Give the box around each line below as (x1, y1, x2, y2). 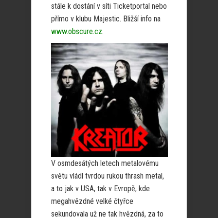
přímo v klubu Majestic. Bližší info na (51, 14, 161, 23)
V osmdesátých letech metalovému (51, 158, 159, 168)
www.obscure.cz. (51, 26, 104, 36)
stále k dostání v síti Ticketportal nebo (51, 1, 167, 11)
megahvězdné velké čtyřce (51, 196, 133, 206)
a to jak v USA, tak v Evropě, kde (51, 183, 150, 193)
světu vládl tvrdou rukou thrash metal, (51, 171, 164, 181)
